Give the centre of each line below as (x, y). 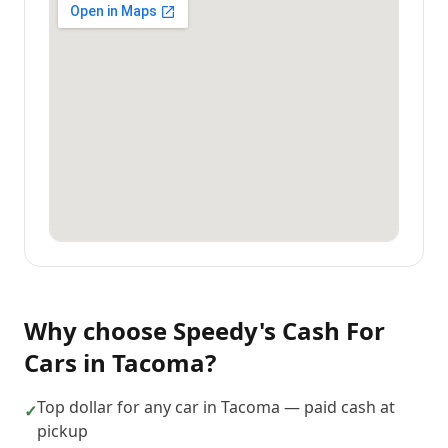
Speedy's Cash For (279, 330)
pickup (62, 431)
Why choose (98, 330)
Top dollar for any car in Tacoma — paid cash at (216, 407)
